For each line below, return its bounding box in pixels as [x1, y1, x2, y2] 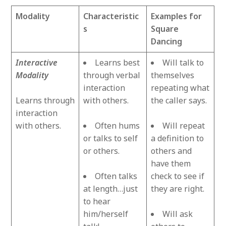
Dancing [151, 36, 183, 47]
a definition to [151, 133, 204, 144]
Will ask [162, 208, 193, 220]
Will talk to [162, 57, 204, 69]
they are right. [151, 183, 205, 195]
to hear [83, 196, 111, 207]
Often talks [95, 171, 138, 182]
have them [151, 158, 191, 169]
